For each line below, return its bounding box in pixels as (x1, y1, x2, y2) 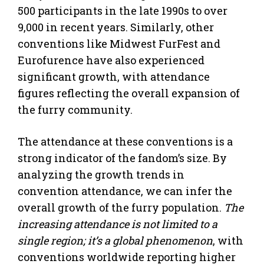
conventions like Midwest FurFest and (18, 36, 220, 51)
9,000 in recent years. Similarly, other (18, 19, 214, 34)
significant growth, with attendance (18, 69, 210, 84)
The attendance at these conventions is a (18, 134, 233, 148)
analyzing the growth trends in (18, 167, 184, 181)
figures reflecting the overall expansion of (18, 85, 240, 100)
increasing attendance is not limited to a (18, 216, 217, 231)
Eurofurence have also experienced (18, 52, 204, 67)
